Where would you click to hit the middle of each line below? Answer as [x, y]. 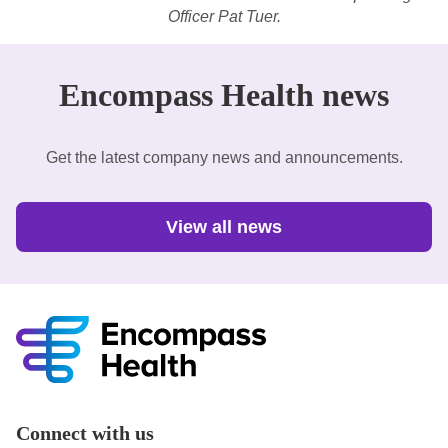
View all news [224, 227]
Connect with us [85, 433]
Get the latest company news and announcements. [224, 158]
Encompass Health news [224, 95]
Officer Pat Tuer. [224, 17]
